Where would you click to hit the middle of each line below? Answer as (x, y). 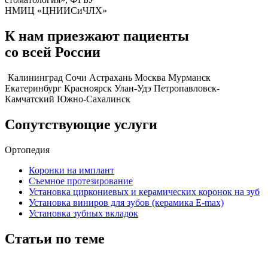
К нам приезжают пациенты (97, 36)
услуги (134, 125)
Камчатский (30, 99)
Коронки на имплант (71, 170)
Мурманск (189, 78)
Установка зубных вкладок (83, 213)
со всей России (53, 52)
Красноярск (88, 89)
